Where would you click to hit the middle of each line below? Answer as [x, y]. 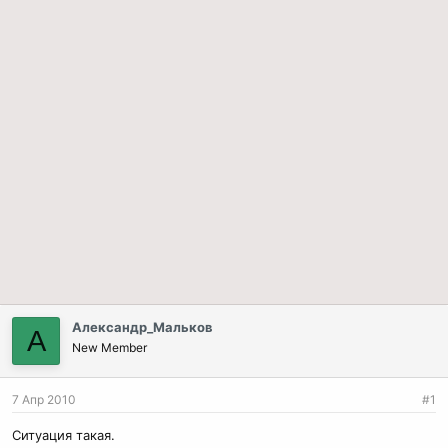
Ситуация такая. [63, 435]
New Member [109, 347]
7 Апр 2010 [44, 399]
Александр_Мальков [142, 327]
